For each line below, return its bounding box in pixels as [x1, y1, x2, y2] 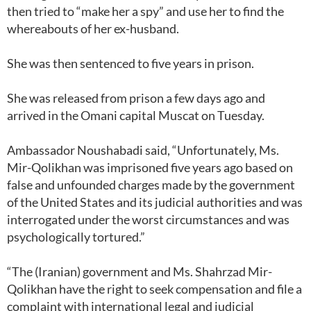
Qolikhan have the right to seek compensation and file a [7, 281, 302, 296]
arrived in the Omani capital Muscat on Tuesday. [7, 108, 269, 123]
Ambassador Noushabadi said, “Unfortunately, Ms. [7, 142, 279, 158]
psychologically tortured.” [7, 229, 149, 244]
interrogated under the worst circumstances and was [7, 212, 289, 227]
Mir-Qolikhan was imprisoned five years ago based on [7, 160, 293, 175]
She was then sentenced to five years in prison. [7, 56, 254, 71]
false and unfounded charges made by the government [7, 177, 295, 192]
